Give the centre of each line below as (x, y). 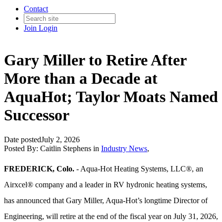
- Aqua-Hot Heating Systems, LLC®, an (140, 168)
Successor (37, 115)
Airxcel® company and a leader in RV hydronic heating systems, (106, 184)
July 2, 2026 (60, 139)
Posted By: (22, 148)
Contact (36, 9)
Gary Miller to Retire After (95, 60)
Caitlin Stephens (66, 148)
